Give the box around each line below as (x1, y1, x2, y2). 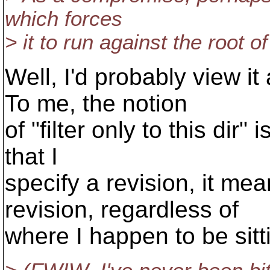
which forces (5, 7, 122, 30)
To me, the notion (5, 90, 187, 116)
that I (5, 143, 58, 169)
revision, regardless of (5, 196, 239, 222)
